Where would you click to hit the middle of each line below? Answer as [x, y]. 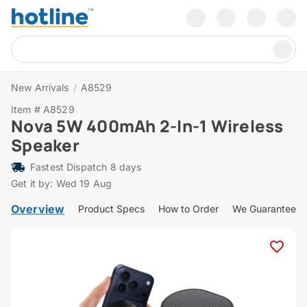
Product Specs [112, 209]
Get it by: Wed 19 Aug [62, 184]
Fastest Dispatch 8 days [86, 167]
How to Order [189, 209]
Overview [38, 209]
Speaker [45, 145]
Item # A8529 [43, 110]
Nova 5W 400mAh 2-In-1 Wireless [147, 126]
